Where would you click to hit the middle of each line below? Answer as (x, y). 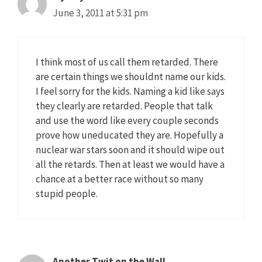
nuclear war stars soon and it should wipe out (130, 149)
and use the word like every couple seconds (127, 120)
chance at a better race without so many (120, 179)
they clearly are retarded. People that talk (124, 106)
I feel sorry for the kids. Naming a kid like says (130, 91)
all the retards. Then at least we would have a (130, 164)
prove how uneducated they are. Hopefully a (130, 135)
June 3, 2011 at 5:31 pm (100, 13)
